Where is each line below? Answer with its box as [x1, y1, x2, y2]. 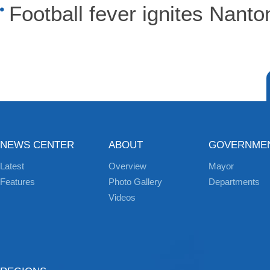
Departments [209, 177, 260, 187]
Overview [108, 161, 146, 171]
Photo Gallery [108, 177, 162, 187]
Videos [108, 192, 136, 202]
